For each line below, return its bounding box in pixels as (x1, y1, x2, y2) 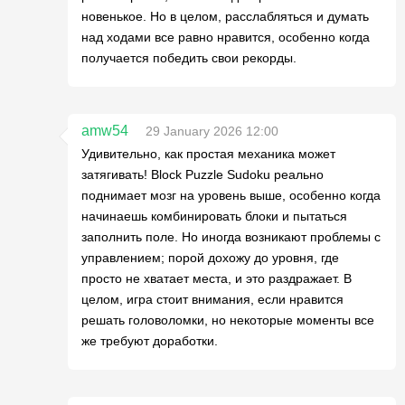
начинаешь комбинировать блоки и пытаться (81, 209, 347, 223)
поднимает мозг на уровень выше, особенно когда (81, 188, 381, 202)
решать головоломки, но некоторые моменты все (81, 313, 374, 327)
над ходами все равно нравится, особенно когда (81, 30, 370, 44)
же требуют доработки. (81, 334, 218, 348)
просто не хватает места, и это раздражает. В (81, 271, 352, 286)
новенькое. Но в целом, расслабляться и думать (81, 9, 369, 24)
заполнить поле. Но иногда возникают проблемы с (81, 230, 381, 244)
